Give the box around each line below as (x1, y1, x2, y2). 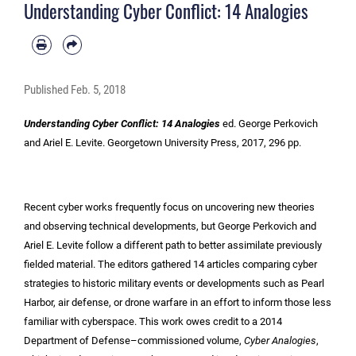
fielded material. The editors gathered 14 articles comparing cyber (24, 257, 317, 270)
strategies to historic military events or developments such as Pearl (24, 277, 324, 289)
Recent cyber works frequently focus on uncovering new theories (24, 200, 315, 213)
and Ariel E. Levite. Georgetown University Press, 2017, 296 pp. (24, 137, 301, 149)
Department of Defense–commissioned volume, (24, 334, 244, 346)
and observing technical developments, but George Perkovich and (24, 219, 316, 232)
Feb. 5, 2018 (71, 82, 126, 97)
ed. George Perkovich (220, 118, 318, 130)
